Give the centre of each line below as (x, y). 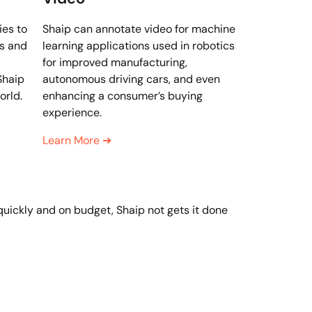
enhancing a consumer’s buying (123, 96)
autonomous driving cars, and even (131, 79)
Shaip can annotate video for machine (139, 29)
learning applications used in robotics (139, 46)
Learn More (72, 141)
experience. (72, 113)
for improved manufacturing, (115, 63)
